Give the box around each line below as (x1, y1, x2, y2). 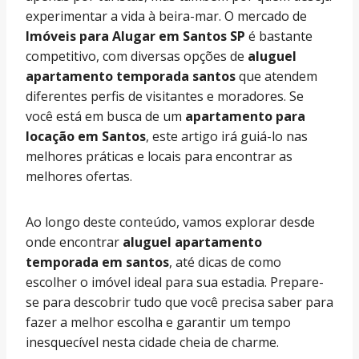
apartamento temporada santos (26, 67, 236, 85)
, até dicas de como (169, 252, 281, 271)
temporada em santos (26, 252, 169, 271)
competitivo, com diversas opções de (26, 46, 248, 65)
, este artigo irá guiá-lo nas (146, 127, 308, 145)
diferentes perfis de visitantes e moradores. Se (26, 87, 304, 105)
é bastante (245, 26, 313, 45)
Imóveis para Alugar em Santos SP (26, 26, 245, 45)
